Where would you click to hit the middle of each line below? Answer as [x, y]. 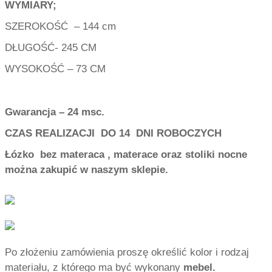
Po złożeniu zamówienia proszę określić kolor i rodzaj [127, 252]
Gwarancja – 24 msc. [55, 111]
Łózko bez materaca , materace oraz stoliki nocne [126, 154]
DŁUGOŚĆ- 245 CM [51, 47]
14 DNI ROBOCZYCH [170, 133]
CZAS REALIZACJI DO [62, 133]
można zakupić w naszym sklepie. [87, 169]
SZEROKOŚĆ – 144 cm [60, 26]
